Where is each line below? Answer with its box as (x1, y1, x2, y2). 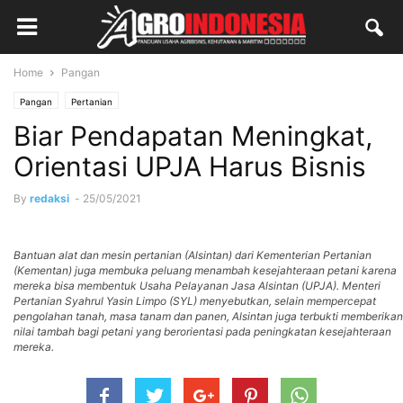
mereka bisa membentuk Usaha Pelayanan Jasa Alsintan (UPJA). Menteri (13, 279, 381, 292)
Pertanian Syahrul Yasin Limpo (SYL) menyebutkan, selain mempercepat (13, 294, 376, 308)
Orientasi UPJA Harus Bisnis (13, 150, 366, 183)
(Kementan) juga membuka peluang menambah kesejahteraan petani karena (13, 264, 397, 277)
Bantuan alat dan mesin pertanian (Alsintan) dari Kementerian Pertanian (13, 248, 372, 262)
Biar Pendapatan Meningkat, (13, 120, 372, 152)
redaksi (30, 192, 69, 205)
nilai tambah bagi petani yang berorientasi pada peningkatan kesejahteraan (13, 325, 391, 338)
